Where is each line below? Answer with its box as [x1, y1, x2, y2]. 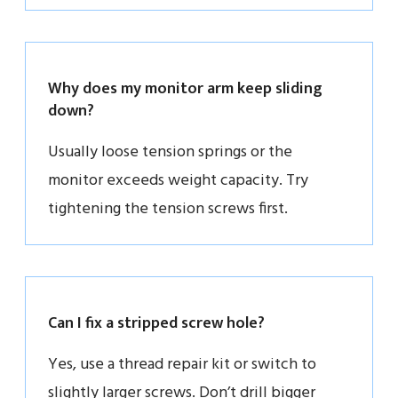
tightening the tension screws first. [48, 195, 288, 222]
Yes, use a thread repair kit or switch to [48, 351, 316, 378]
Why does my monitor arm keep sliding [48, 75, 322, 102]
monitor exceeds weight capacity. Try [48, 167, 308, 194]
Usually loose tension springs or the [48, 139, 292, 165]
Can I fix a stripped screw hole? [48, 309, 265, 337]
